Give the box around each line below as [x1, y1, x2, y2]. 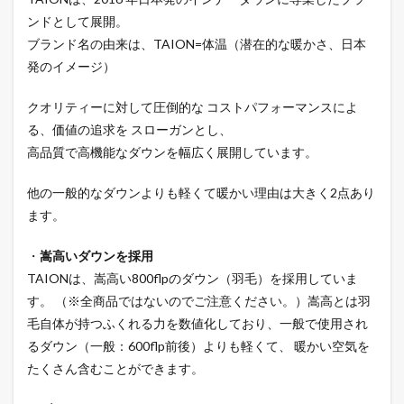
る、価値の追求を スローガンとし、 [27, 122, 232, 138]
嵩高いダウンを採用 [40, 248, 153, 264]
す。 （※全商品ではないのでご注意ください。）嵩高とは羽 [27, 293, 371, 309]
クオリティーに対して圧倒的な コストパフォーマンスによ [27, 99, 358, 115]
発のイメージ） [27, 59, 115, 75]
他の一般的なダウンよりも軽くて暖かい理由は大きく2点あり [27, 185, 375, 201]
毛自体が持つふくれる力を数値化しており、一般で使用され [27, 316, 368, 332]
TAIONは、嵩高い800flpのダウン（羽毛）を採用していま [27, 271, 358, 287]
